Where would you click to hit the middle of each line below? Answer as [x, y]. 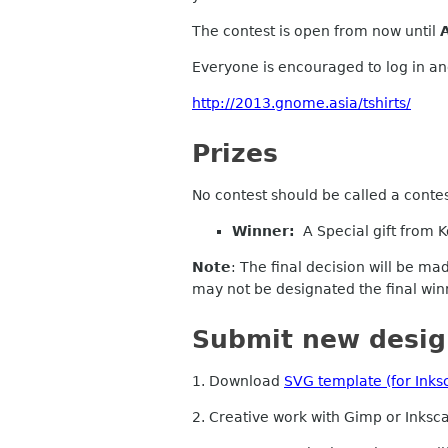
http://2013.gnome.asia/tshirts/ [301, 103]
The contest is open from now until [316, 31]
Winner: [263, 231]
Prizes [235, 153]
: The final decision [300, 267]
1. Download [238, 381]
